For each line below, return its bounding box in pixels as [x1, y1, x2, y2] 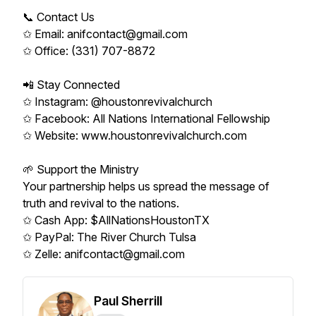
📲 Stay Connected [23, 78, 120, 92]
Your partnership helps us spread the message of [23, 179, 269, 193]
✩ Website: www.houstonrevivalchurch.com [23, 128, 247, 142]
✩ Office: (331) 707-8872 [23, 44, 155, 58]
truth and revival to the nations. [23, 196, 179, 210]
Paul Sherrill [94, 293, 162, 308]
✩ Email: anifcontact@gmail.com [23, 27, 188, 41]
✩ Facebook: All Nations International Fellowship [23, 111, 270, 126]
